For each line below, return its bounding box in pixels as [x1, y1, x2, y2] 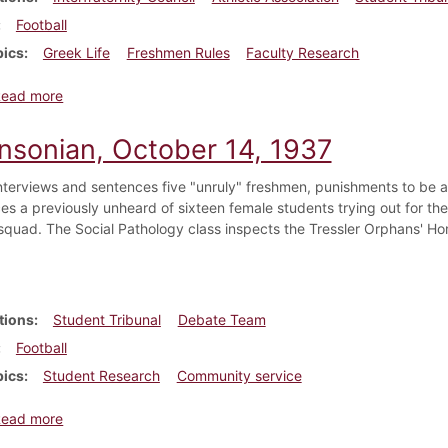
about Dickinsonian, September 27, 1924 [62, 85, 327, 103]
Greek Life [42, 43, 110, 61]
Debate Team [177, 310, 266, 328]
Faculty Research [246, 43, 360, 61]
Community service [176, 366, 302, 384]
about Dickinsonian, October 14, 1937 [62, 408, 310, 426]
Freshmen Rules [126, 43, 230, 61]
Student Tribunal [52, 310, 161, 328]
